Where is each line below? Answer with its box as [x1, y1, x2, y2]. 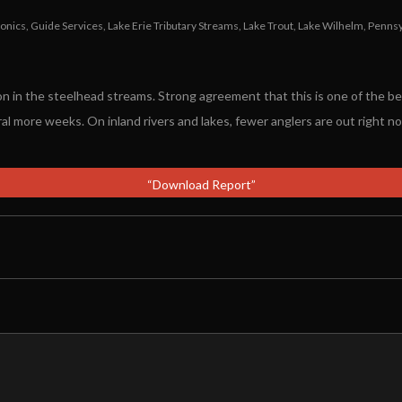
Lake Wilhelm [298, 19, 363, 32]
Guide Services [31, 19, 103, 32]
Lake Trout [243, 19, 293, 32]
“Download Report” [146, 177, 256, 192]
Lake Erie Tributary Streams [108, 19, 239, 32]
